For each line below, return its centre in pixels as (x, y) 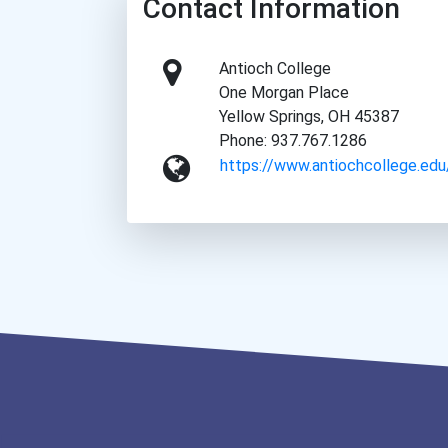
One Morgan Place (284, 93)
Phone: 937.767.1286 (293, 141)
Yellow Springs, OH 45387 (309, 117)
